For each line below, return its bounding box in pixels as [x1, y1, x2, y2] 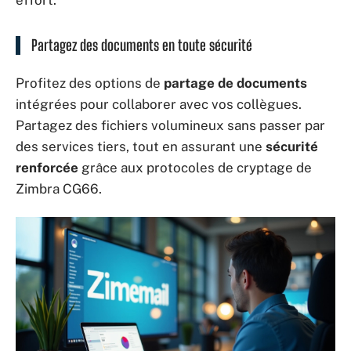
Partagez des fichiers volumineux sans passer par [16, 117, 325, 133]
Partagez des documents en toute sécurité [31, 36, 252, 54]
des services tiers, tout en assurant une [16, 138, 266, 154]
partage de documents [164, 74, 307, 91]
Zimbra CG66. [16, 180, 102, 197]
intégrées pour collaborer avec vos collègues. [16, 96, 302, 112]
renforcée [16, 159, 78, 175]
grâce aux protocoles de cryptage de [78, 159, 312, 175]
